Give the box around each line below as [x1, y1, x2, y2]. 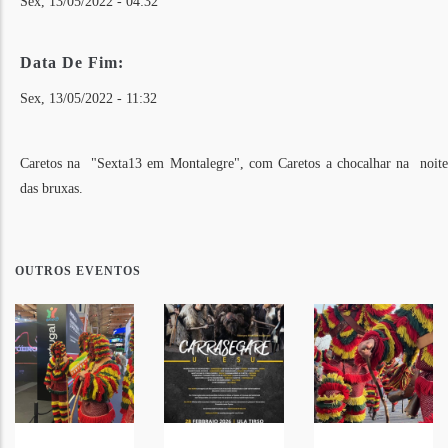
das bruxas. [20, 181, 83, 197]
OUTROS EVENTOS [15, 264, 141, 279]
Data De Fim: [20, 53, 124, 71]
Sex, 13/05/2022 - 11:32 [20, 91, 157, 107]
